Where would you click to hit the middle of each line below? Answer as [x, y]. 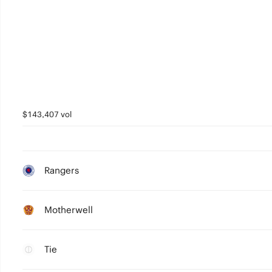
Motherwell [68, 210]
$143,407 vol [47, 114]
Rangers [61, 170]
